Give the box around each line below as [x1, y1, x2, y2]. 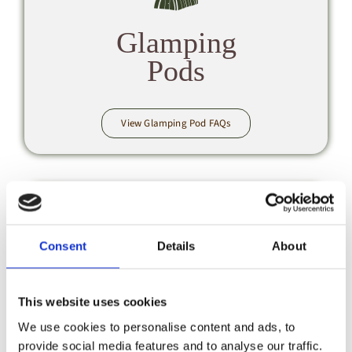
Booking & [108, 269, 244, 302]
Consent [39, 239, 86, 253]
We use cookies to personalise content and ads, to [18, 320, 295, 333]
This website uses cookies [18, 295, 167, 309]
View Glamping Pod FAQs [121, 115, 231, 130]
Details [156, 239, 196, 253]
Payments [117, 297, 235, 331]
